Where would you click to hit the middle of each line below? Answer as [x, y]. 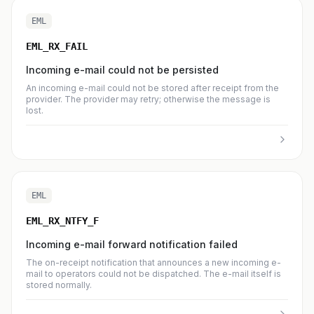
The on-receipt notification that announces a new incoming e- [153, 262]
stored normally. [59, 285]
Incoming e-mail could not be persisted [122, 70]
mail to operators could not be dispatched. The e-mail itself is [153, 274]
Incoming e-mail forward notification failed [132, 244]
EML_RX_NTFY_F [62, 221]
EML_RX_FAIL [57, 46]
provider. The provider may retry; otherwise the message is [148, 99]
